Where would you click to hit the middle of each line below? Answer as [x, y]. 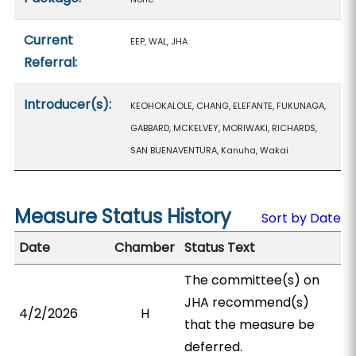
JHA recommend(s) [247, 302]
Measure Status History [123, 217]
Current [49, 40]
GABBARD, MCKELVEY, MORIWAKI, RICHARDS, [224, 128]
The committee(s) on [252, 280]
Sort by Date [301, 218]
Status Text [220, 248]
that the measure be [250, 325]
